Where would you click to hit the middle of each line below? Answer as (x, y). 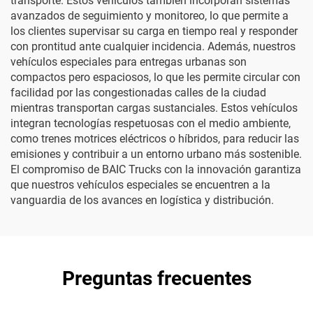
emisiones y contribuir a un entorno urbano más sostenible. (156, 154)
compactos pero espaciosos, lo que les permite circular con (155, 77)
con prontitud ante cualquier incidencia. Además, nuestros (153, 46)
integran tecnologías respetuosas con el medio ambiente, (151, 123)
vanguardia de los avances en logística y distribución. (142, 200)
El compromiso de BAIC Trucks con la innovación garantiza (156, 169)
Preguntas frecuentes (156, 278)
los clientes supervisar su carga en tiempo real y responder (154, 31)
